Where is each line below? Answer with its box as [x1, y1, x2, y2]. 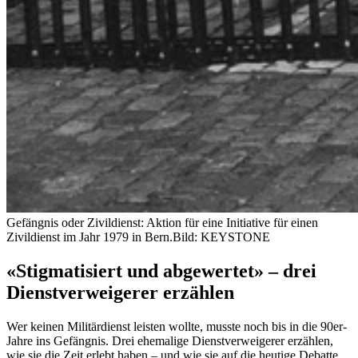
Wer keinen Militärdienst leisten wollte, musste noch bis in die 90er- [6, 319, 347, 333]
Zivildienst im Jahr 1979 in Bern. [6, 229, 173, 244]
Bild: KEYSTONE [173, 229, 270, 244]
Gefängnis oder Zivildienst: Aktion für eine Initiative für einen [6, 215, 318, 229]
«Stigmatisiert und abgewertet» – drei [6, 260, 316, 281]
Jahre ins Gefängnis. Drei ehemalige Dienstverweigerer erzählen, [6, 333, 333, 348]
